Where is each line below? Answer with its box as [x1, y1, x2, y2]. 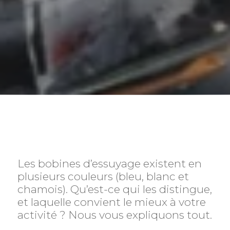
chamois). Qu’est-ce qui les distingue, [17, 182, 212, 196]
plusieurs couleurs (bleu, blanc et [17, 169, 189, 183]
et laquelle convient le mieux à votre [17, 195, 206, 208]
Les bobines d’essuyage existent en [17, 157, 202, 170]
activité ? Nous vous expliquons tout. [17, 208, 212, 221]
